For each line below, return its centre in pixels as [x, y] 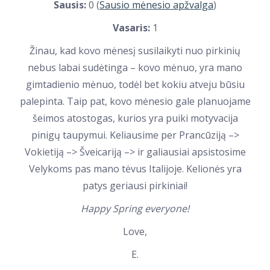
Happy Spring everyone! [135, 209]
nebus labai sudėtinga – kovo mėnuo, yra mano [135, 67]
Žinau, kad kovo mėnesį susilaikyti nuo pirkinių [135, 51]
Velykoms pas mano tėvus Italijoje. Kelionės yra [135, 169]
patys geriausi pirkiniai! [135, 186]
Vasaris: [131, 28]
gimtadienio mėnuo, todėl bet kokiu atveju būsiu [135, 84]
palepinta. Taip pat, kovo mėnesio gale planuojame [135, 101]
